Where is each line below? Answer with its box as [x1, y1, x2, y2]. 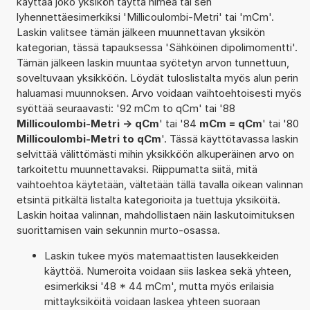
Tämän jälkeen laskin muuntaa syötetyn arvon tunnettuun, [16, 55, 289, 69]
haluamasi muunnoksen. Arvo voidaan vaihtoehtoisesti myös [16, 86, 302, 100]
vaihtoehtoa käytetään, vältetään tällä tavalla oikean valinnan [16, 177, 303, 191]
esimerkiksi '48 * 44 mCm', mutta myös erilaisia [44, 279, 274, 293]
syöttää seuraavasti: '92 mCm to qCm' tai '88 [16, 101, 235, 115]
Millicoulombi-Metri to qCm [16, 131, 161, 145]
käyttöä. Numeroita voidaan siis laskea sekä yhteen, [44, 264, 291, 277]
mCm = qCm [199, 116, 262, 130]
